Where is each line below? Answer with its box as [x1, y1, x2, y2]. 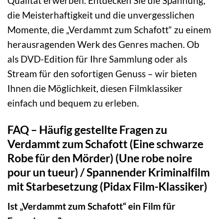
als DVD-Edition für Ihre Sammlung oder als [7, 53, 187, 65]
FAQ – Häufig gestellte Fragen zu [7, 122, 167, 136]
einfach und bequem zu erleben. [7, 97, 139, 109]
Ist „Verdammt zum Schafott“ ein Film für [7, 200, 175, 212]
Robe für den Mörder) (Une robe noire [7, 151, 192, 165]
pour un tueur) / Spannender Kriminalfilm [7, 165, 210, 179]
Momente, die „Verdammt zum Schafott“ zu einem [7, 23, 211, 35]
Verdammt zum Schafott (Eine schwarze [7, 136, 203, 151]
